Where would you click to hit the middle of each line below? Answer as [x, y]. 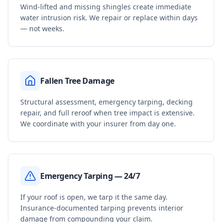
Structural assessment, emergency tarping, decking [107, 102]
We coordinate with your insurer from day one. [98, 124]
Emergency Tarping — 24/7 [90, 176]
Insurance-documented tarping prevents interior [102, 208]
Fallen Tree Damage [77, 81]
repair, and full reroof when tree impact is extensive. [108, 113]
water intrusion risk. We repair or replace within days [109, 18]
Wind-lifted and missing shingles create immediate [106, 7]
